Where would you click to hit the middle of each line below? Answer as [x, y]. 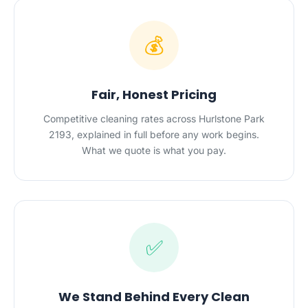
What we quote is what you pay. [154, 150]
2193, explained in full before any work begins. [154, 134]
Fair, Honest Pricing [154, 95]
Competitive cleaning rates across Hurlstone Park [154, 119]
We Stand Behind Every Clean [154, 297]
